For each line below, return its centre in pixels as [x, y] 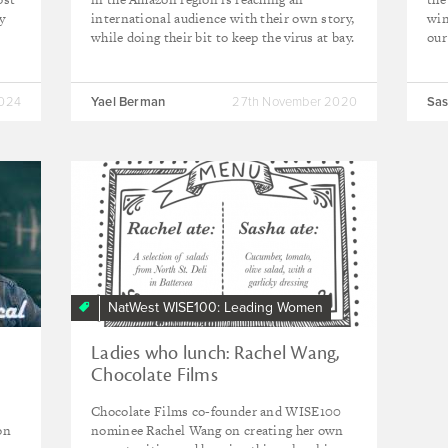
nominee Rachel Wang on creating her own [217, 430]
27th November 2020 [294, 102]
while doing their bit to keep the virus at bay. [223, 37]
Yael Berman [128, 102]
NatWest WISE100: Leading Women [215, 307]
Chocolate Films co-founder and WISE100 [216, 411]
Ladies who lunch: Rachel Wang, [215, 353]
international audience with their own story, [223, 18]
